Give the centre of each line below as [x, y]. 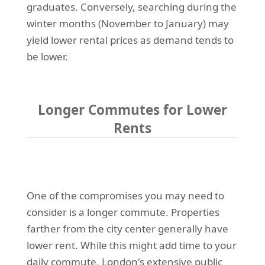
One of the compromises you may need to [125, 195]
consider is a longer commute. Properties [123, 212]
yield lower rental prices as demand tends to [130, 40]
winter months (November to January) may [127, 23]
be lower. [47, 56]
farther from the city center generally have [127, 228]
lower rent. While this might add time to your [131, 245]
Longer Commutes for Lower [132, 109]
